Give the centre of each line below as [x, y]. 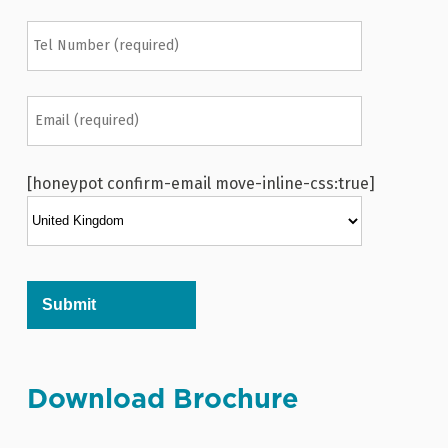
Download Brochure [163, 398]
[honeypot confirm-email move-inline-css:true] [201, 183]
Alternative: [63, 370]
